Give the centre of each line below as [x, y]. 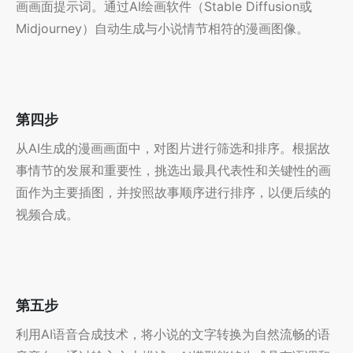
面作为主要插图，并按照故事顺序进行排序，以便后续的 [173, 193]
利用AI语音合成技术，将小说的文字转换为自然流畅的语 [173, 334]
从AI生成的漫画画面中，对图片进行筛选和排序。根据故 [173, 149]
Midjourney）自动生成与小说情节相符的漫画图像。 [162, 29]
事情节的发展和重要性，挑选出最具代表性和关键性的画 [173, 171]
